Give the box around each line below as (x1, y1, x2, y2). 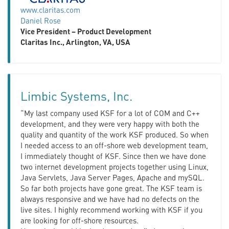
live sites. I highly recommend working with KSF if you (20, 204, 202, 215)
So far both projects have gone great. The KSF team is (20, 182, 202, 193)
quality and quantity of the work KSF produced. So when (20, 129, 209, 140)
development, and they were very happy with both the (20, 118, 199, 129)
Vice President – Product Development (20, 26, 151, 36)
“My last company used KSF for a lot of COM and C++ (20, 107, 200, 118)
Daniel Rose (20, 15, 61, 26)
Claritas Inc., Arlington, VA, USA (20, 36, 130, 47)
